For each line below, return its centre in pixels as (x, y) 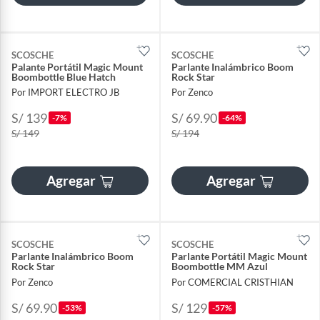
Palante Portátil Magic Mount (77, 67)
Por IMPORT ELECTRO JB (65, 92)
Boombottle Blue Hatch (64, 77)
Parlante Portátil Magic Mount (239, 256)
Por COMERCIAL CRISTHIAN (232, 282)
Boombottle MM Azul (220, 266)
